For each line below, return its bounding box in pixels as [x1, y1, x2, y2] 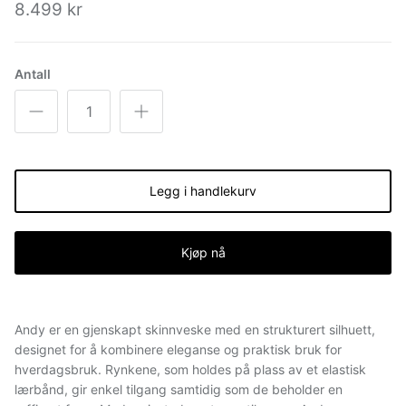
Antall [14, 65, 51, 82]
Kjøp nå [180, 244, 226, 260]
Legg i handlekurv [150, 182, 256, 198]
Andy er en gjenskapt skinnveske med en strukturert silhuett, [14, 321, 375, 337]
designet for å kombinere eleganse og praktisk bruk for [14, 341, 342, 357]
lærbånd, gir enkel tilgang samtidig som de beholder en [14, 381, 343, 397]
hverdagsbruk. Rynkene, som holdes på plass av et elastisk [14, 361, 366, 377]
